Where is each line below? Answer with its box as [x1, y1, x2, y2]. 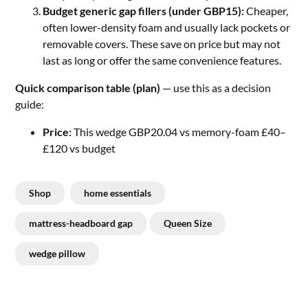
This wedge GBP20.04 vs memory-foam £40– [71, 124, 287, 138]
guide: [15, 97, 45, 111]
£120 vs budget [43, 141, 116, 155]
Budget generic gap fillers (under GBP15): [43, 3, 245, 17]
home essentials [84, 186, 152, 199]
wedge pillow [29, 247, 86, 259]
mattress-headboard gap [29, 217, 133, 229]
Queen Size [164, 217, 212, 229]
